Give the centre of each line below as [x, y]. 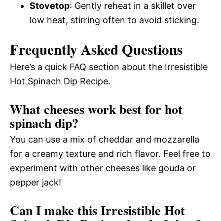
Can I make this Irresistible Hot [97, 210]
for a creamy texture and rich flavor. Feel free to [110, 154]
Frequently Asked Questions [96, 50]
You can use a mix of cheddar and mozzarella [105, 140]
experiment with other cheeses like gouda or [103, 168]
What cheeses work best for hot [96, 109]
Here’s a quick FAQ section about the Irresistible [109, 67]
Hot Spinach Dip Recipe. [60, 81]
